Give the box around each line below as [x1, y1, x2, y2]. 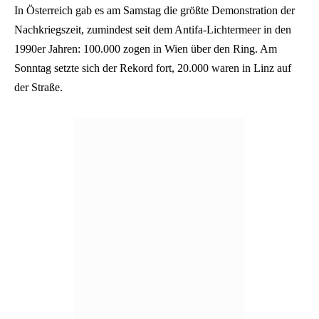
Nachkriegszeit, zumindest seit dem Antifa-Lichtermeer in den [14, 23, 291, 36]
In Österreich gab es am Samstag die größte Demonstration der [14, 4, 295, 17]
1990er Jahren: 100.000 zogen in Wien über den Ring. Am [14, 43, 277, 56]
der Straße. [14, 81, 63, 94]
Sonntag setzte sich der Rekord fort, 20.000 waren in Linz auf [14, 62, 291, 75]
